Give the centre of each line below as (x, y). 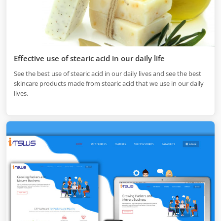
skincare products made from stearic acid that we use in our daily (109, 83)
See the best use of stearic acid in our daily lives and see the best (108, 73)
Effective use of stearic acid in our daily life (89, 58)
